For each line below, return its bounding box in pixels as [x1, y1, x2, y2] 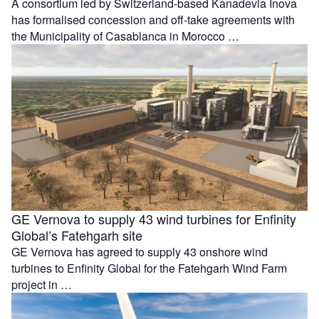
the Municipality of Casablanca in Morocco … [11, 27, 239, 44]
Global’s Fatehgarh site [11, 225, 142, 244]
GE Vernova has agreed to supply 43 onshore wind [11, 243, 268, 260]
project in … [11, 276, 72, 293]
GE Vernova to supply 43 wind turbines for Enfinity [11, 209, 296, 228]
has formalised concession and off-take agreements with [11, 11, 295, 28]
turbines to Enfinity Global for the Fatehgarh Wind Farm [11, 259, 287, 276]
